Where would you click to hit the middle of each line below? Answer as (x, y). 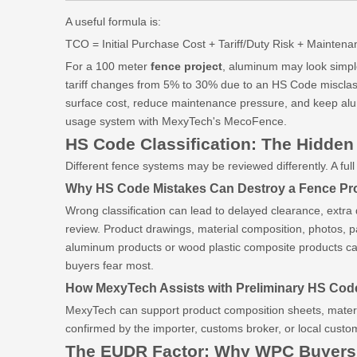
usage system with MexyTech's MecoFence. (176, 121)
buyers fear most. (110, 265)
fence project (186, 66)
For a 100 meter (108, 66)
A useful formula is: (113, 22)
